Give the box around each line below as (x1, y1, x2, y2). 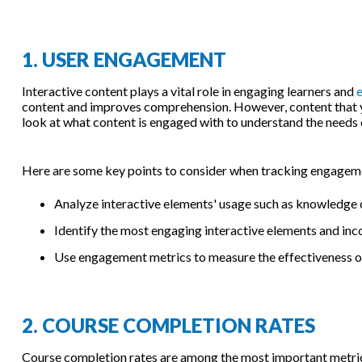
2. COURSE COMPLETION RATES (21, 313, 315, 337)
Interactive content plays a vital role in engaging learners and (21, 82, 356, 99)
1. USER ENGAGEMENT (21, 47, 226, 71)
